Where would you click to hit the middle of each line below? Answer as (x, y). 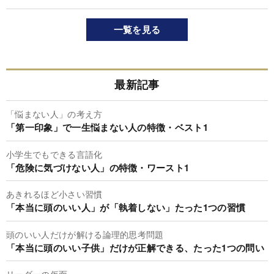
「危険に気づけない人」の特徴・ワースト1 (98, 167)
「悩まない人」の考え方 (54, 114)
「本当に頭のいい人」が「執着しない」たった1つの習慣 (126, 208)
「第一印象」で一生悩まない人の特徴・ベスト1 (107, 128)
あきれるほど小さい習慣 (54, 194)
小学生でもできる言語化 (54, 154)
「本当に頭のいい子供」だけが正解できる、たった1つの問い (135, 247)
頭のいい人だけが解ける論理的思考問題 (85, 234)
